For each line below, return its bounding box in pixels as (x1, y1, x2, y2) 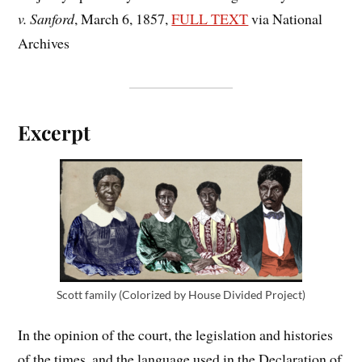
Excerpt (18, 119, 91, 146)
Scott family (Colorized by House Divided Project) (57, 288, 305, 302)
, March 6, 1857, (74, 9, 172, 29)
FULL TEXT (171, 9, 249, 29)
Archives (18, 33, 70, 53)
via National (248, 9, 323, 29)
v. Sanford (18, 9, 75, 29)
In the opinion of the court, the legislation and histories (18, 324, 334, 344)
